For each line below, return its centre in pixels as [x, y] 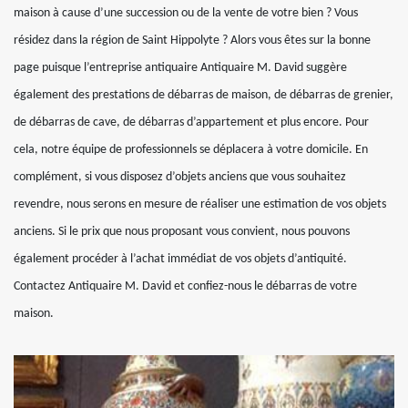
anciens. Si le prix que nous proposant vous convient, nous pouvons [182, 232]
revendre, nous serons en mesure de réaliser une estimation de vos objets [200, 205]
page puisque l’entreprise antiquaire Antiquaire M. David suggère [180, 68]
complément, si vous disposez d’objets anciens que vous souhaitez [180, 178]
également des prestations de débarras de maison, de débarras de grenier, [204, 96]
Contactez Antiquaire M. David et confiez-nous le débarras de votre [185, 287]
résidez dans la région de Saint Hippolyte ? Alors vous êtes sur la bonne [192, 41]
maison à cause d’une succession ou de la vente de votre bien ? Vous [186, 14]
